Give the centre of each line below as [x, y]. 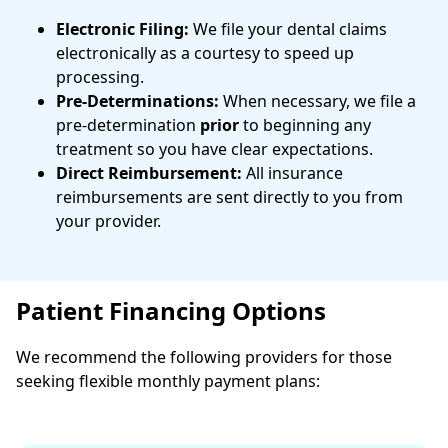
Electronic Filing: [122, 28]
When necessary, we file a [317, 100]
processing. [100, 76]
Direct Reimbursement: [149, 172]
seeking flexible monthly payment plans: [168, 380]
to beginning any [305, 124]
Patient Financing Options [171, 310]
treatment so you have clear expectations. [214, 148]
